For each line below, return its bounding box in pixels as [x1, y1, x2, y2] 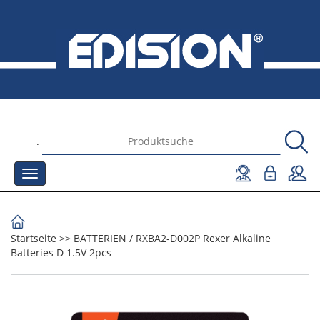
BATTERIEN [74, 231, 126, 245]
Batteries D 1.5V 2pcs [11, 246, 111, 259]
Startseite [11, 231, 56, 245]
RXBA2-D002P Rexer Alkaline [136, 231, 271, 245]
